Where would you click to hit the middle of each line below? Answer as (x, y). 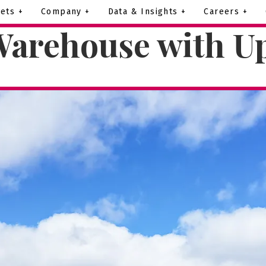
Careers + (226, 12)
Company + (65, 12)
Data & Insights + (147, 12)
